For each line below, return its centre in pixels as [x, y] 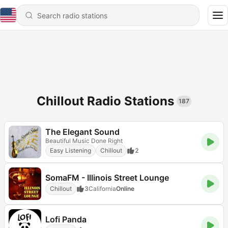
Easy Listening [70, 150]
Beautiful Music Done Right [84, 141]
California [102, 188]
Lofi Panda [66, 219]
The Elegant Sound [82, 132]
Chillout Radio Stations [105, 101]
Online [125, 188]
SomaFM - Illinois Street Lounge [107, 177]
